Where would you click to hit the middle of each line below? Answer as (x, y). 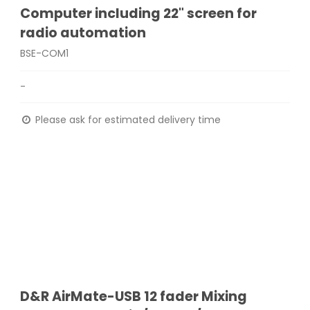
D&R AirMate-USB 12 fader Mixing (134, 297)
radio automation (83, 33)
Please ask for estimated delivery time (127, 120)
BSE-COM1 (45, 54)
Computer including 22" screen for (139, 14)
